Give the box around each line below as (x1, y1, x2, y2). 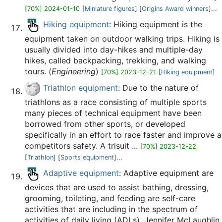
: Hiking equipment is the (109, 19, 202, 30)
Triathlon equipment (43, 83, 118, 93)
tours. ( (25, 66, 52, 76)
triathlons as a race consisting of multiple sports (25, 97, 207, 107)
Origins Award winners (142, 5, 209, 12)
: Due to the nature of (118, 83, 199, 93)
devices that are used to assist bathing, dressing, (25, 182, 209, 192)
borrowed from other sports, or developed (25, 119, 185, 129)
